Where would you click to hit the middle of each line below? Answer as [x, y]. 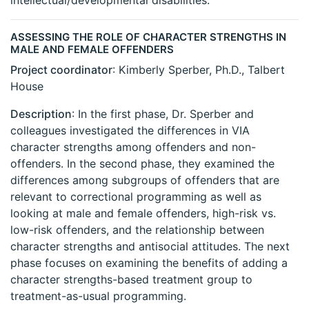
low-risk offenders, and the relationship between [137, 230]
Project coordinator [61, 70]
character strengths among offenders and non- [133, 147]
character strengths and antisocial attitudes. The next [150, 247]
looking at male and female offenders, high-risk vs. [143, 213]
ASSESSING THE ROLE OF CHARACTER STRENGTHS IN [148, 37]
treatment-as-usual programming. [98, 296]
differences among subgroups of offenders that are [145, 180]
